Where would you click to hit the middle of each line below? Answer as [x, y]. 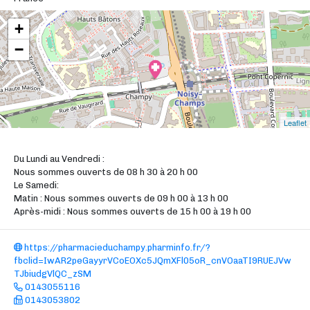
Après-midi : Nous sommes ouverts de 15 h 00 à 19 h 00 [133, 211]
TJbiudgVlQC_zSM [53, 274]
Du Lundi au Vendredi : [59, 159]
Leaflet [295, 122]
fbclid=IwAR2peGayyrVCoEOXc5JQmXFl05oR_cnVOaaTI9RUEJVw [153, 261]
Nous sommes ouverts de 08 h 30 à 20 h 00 [106, 172]
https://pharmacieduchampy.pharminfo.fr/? [116, 247]
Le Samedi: [36, 185]
